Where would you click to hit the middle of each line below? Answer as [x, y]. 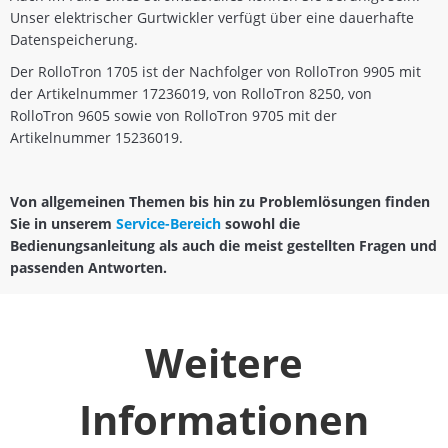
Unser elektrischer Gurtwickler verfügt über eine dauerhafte [212, 17]
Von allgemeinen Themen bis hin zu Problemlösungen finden [220, 201]
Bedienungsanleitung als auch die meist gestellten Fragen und [223, 245]
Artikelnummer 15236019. [96, 137]
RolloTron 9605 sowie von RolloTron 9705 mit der [173, 115]
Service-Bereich [168, 223]
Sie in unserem [63, 223]
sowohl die [260, 223]
